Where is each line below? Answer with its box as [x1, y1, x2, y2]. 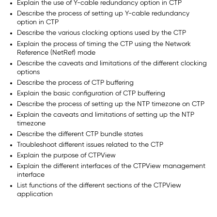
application [17, 191, 53, 198]
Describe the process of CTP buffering [17, 79, 134, 86]
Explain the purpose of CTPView [17, 152, 116, 159]
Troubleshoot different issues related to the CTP [17, 141, 163, 149]
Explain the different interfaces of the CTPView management [17, 163, 205, 170]
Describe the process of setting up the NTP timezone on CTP [17, 100, 204, 108]
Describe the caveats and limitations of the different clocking [17, 60, 207, 67]
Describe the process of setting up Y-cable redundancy [17, 10, 189, 17]
